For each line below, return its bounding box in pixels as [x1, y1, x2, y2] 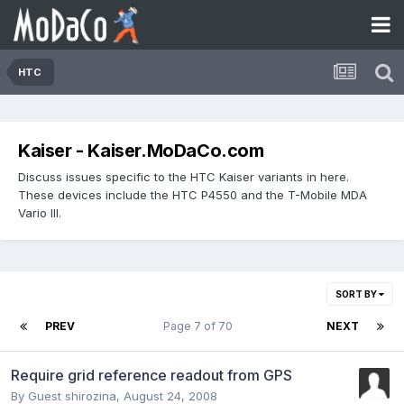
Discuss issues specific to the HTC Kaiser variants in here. [18, 169, 349, 184]
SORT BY [335, 288, 379, 299]
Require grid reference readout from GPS [11, 365, 292, 384]
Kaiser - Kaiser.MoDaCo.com [18, 140, 264, 161]
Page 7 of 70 [163, 318, 238, 333]
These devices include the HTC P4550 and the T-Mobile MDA [18, 187, 367, 202]
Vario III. [18, 205, 61, 220]
